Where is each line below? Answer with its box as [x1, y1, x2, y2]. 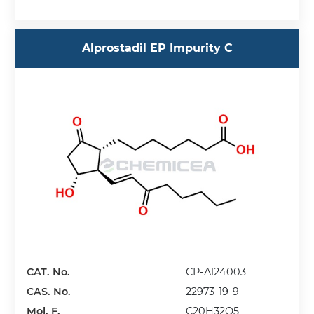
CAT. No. [27, 265, 71, 278]
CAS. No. [27, 285, 71, 298]
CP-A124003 [186, 265, 247, 278]
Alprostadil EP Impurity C [81, 41, 233, 55]
